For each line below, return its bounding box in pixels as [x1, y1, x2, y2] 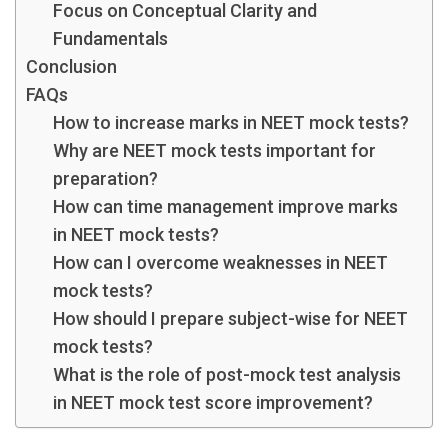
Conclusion [26, 55, 117, 77]
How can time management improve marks [53, 195, 398, 217]
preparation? [53, 167, 158, 189]
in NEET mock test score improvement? [53, 391, 373, 413]
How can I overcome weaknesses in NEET [53, 251, 388, 273]
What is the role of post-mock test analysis [53, 363, 401, 385]
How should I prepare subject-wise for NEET [53, 307, 408, 329]
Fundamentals [53, 27, 168, 49]
